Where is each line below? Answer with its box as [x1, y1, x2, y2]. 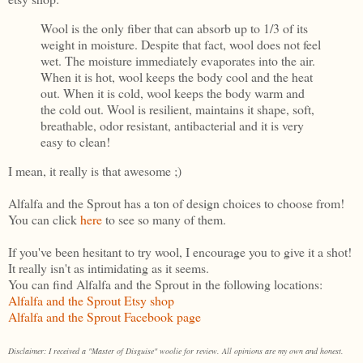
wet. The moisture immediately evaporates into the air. [41, 51, 315, 69]
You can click [8, 210, 80, 228]
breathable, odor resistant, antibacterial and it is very [41, 116, 304, 134]
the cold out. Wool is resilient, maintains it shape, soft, [41, 100, 314, 117]
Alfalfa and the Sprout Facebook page [8, 307, 201, 325]
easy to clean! [41, 132, 110, 150]
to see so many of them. [102, 210, 226, 228]
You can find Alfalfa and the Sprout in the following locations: [8, 275, 322, 293]
